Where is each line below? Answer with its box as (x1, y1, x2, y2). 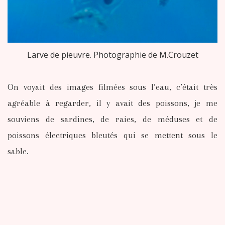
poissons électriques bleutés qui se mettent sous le (8, 130, 217, 141)
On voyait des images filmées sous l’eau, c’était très (8, 82, 217, 92)
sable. (8, 146, 29, 157)
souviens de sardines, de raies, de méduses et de (8, 114, 217, 125)
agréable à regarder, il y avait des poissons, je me (8, 98, 217, 108)
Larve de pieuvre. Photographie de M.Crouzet (27, 49, 198, 61)
